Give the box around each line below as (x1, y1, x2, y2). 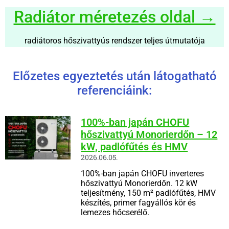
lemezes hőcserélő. (81, 207, 150, 217)
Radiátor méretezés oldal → (13, 7, 216, 27)
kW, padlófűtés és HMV (81, 140, 188, 153)
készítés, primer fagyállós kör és (81, 197, 196, 208)
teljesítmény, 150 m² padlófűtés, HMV (81, 188, 216, 198)
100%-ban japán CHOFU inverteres (81, 168, 204, 178)
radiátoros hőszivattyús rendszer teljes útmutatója (24, 36, 205, 46)
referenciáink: (77, 83, 152, 98)
